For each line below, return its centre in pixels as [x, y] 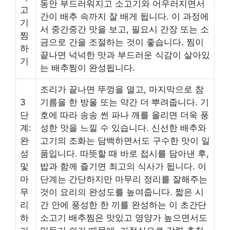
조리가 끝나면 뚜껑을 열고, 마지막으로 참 [122, 90]
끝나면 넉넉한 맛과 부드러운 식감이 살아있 [125, 55]
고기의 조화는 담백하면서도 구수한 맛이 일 [125, 141]
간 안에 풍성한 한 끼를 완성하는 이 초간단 [123, 205]
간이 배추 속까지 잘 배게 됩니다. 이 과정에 [124, 17]
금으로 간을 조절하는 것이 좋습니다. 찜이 [122, 42]
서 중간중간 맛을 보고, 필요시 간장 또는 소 [124, 30]
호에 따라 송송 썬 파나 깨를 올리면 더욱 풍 [124, 115]
